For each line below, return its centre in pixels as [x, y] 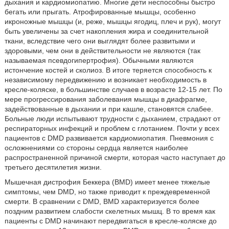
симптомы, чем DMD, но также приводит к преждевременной [107, 192]
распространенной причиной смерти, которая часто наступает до [115, 157]
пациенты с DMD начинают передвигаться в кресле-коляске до [110, 221]
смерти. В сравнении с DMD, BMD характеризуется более [102, 201]
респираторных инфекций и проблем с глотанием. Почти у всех [112, 128]
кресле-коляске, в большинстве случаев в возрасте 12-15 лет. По [113, 89]
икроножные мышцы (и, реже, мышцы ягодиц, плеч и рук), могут [112, 21]
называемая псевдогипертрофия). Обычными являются [99, 60]
